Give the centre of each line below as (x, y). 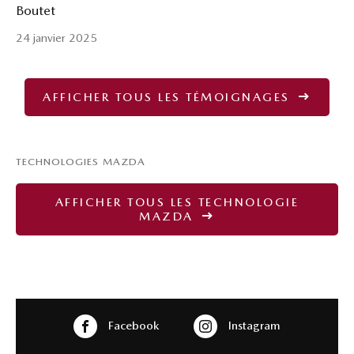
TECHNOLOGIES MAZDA (81, 161)
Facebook (132, 325)
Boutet (36, 10)
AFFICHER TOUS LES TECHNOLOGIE (177, 202)
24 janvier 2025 (56, 38)
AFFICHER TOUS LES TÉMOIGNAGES (169, 97)
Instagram (253, 325)
